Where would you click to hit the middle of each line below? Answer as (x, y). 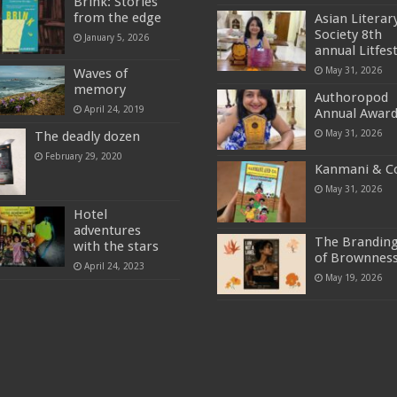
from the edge (118, 17)
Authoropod (351, 98)
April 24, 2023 (115, 265)
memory (100, 90)
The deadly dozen (88, 137)
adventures (108, 230)
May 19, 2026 (353, 277)
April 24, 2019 (115, 109)
